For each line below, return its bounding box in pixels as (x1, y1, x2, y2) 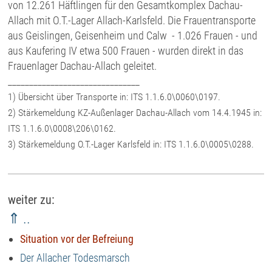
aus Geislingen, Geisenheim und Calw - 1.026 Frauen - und (8, 29, 258, 42)
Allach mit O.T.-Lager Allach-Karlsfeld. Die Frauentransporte (8, 14, 256, 27)
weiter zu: (8, 192, 55, 207)
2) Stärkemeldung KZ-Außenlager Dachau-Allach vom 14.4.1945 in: (8, 107, 262, 118)
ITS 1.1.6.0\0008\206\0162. (8, 123, 117, 134)
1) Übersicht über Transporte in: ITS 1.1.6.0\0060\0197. (8, 91, 221, 103)
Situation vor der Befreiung (20, 233, 134, 245)
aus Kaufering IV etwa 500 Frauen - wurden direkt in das (8, 44, 244, 57)
